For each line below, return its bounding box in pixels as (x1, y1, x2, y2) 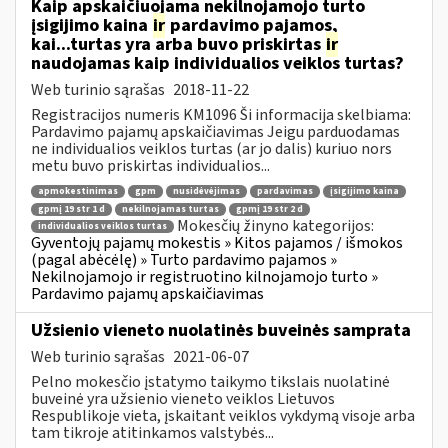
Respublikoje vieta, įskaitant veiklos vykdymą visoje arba (31, 404, 415, 427)
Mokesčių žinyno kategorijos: (177, 214, 374, 237)
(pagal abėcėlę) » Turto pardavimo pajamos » (31, 249, 337, 272)
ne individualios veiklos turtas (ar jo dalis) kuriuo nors (31, 137, 392, 160)
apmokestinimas (38, 185, 118, 199)
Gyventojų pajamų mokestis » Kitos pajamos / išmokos (31, 232, 403, 255)
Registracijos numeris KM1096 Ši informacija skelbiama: (31, 103, 411, 126)
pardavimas (257, 185, 313, 199)
